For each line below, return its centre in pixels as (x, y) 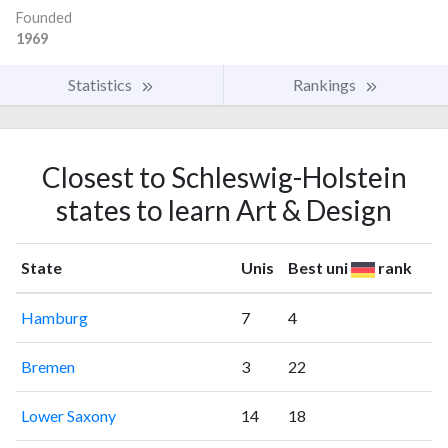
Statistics (101, 84)
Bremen (47, 366)
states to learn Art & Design (224, 209)
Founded (44, 17)
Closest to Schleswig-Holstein (224, 176)
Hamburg (54, 317)
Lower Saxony (68, 415)
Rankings (326, 84)
